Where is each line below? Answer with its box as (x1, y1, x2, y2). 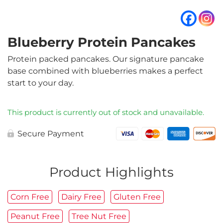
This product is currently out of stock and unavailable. (7, 108, 204, 117)
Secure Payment (17, 129, 84, 139)
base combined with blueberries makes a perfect (7, 66, 203, 76)
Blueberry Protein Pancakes (7, 34, 196, 51)
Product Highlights (49, 164, 174, 181)
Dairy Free (61, 192, 102, 202)
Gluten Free (113, 192, 161, 202)
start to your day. (7, 78, 74, 88)
